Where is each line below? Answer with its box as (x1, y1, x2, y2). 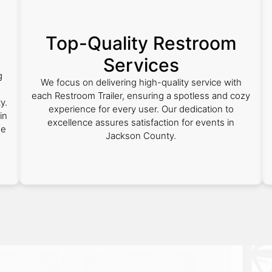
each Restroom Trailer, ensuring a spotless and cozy (32, 90, 250, 101)
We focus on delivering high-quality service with (40, 76, 242, 88)
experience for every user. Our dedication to (48, 103, 234, 115)
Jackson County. (106, 130, 176, 141)
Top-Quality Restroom (45, 32, 237, 54)
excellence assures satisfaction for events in (47, 117, 234, 128)
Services (103, 54, 179, 76)
